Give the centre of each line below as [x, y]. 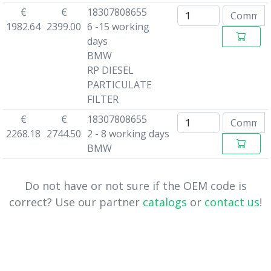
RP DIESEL [110, 70]
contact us [232, 202]
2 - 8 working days [128, 134]
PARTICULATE [119, 85]
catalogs [165, 202]
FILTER [103, 99]
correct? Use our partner [76, 202]
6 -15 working [118, 27]
